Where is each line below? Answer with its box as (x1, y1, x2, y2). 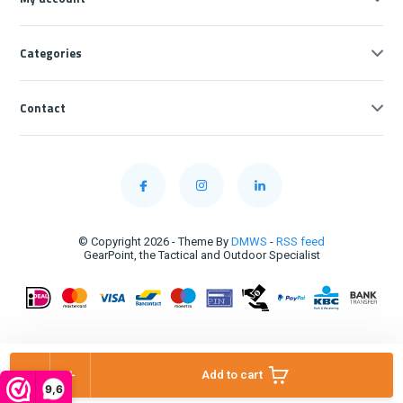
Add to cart (201, 368, 263, 381)
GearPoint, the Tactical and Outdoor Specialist (83, 248, 320, 263)
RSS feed (276, 235, 325, 249)
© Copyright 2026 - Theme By (78, 235, 231, 249)
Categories (20, 44, 83, 63)
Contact (20, 99, 67, 118)
